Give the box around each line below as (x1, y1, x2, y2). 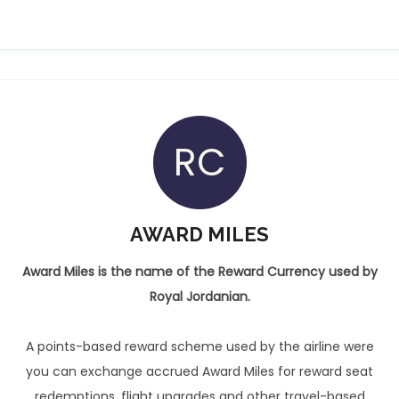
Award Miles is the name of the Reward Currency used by (21, 263, 378, 281)
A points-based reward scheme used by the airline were (25, 338, 374, 356)
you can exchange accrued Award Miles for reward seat (26, 362, 373, 381)
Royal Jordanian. (149, 288, 250, 306)
